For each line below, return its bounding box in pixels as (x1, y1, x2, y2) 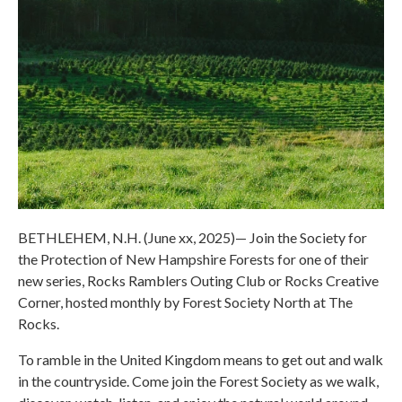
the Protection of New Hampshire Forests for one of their (18, 250, 369, 267)
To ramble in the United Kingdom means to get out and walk (18, 351, 383, 368)
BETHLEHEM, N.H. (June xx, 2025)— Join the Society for (18, 229, 367, 246)
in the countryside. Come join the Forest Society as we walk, (18, 372, 379, 389)
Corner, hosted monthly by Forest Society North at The (18, 293, 353, 310)
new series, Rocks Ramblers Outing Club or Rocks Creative (18, 272, 379, 289)
